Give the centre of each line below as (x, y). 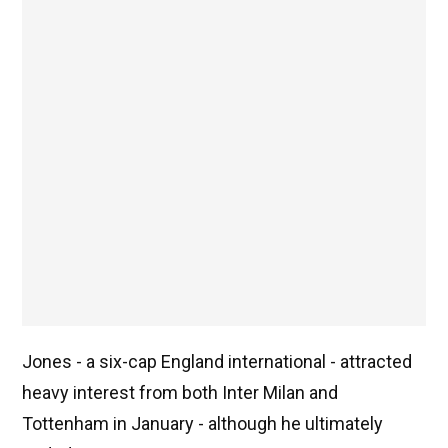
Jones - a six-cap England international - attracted (217, 362)
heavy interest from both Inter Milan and (180, 393)
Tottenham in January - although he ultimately (202, 424)
